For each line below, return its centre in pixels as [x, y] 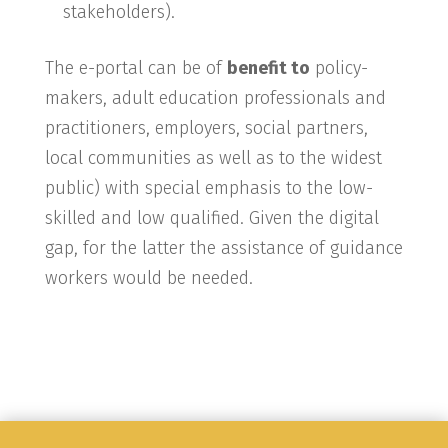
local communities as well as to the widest [213, 158]
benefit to [268, 68]
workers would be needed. [148, 278]
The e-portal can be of [135, 68]
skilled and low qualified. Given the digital [211, 218]
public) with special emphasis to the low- [208, 188]
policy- [338, 68]
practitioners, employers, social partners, [206, 128]
